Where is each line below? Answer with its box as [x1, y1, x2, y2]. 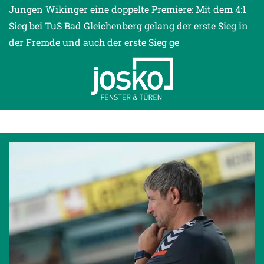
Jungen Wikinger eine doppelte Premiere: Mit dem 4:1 [9, 3, 246, 16]
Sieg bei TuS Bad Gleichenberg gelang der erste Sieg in [9, 19, 248, 32]
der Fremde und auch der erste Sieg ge [9, 36, 179, 49]
